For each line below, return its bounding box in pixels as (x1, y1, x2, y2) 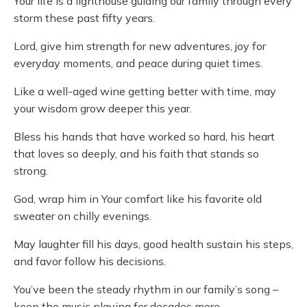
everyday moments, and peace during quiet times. (14, 56, 262, 70)
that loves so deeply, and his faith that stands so (14, 147, 259, 160)
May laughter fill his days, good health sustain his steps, (14, 237, 293, 251)
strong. (14, 164, 48, 177)
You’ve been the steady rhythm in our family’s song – (14, 282, 278, 296)
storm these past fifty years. (14, 11, 155, 25)
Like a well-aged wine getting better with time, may (14, 84, 276, 98)
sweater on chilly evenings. (14, 209, 151, 223)
